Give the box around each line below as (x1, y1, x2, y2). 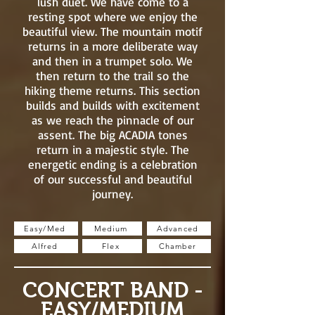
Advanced (157, 224, 198, 233)
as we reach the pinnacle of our (31, 112, 194, 127)
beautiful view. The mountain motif (22, 24, 202, 39)
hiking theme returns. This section (25, 83, 200, 98)
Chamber (158, 241, 197, 251)
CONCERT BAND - (22, 278, 203, 302)
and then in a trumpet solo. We (32, 53, 193, 68)
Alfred (31, 241, 58, 251)
